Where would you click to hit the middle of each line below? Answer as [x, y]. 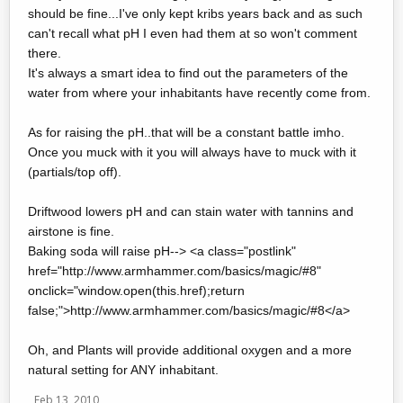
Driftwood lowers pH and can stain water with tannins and [191, 211]
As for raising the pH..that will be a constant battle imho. [186, 132]
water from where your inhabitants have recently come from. [199, 93]
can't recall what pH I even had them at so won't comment [193, 33]
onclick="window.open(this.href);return [136, 291]
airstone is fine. [71, 231]
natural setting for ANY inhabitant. [123, 370]
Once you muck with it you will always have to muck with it [192, 152]
